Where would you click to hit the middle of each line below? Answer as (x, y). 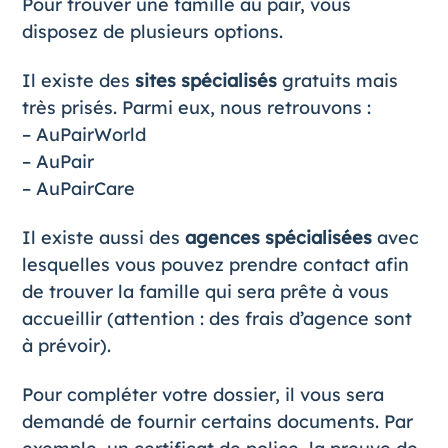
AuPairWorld (90, 135)
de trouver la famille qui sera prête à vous (205, 292)
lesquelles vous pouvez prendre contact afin (215, 265)
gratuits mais (337, 81)
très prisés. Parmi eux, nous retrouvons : (196, 108)
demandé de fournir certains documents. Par (217, 422)
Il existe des (78, 81)
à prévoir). (66, 346)
